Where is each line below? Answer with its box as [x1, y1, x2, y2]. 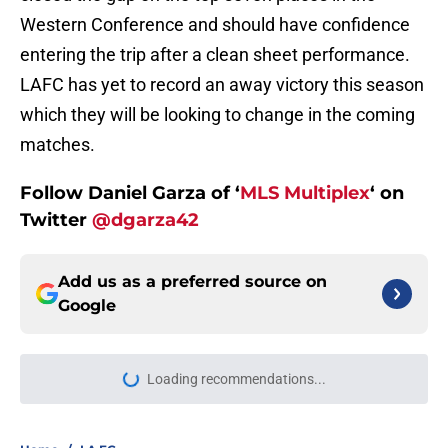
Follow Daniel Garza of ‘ [20, 182, 240, 205]
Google [58, 296, 116, 316]
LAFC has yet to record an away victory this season [20, 74, 424, 96]
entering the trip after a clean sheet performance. [20, 44, 410, 66]
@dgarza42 [92, 209, 204, 232]
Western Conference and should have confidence [20, 14, 410, 36]
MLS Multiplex [240, 182, 370, 205]
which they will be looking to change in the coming [20, 104, 415, 126]
